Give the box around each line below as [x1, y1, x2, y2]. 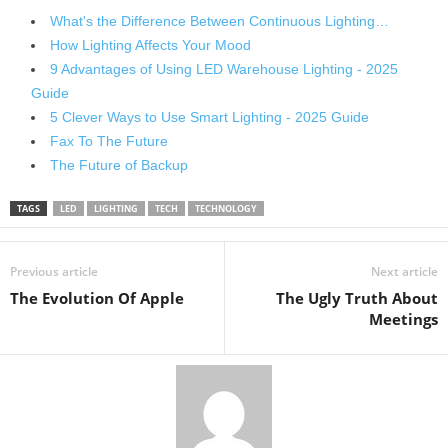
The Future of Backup [50, 156, 188, 173]
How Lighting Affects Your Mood [50, 36, 251, 53]
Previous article [10, 262, 98, 280]
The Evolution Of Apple [10, 287, 184, 308]
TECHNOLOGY [195, 201, 257, 215]
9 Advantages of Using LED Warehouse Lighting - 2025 [50, 60, 398, 77]
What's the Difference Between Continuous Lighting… [50, 12, 389, 29]
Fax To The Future [50, 132, 168, 149]
